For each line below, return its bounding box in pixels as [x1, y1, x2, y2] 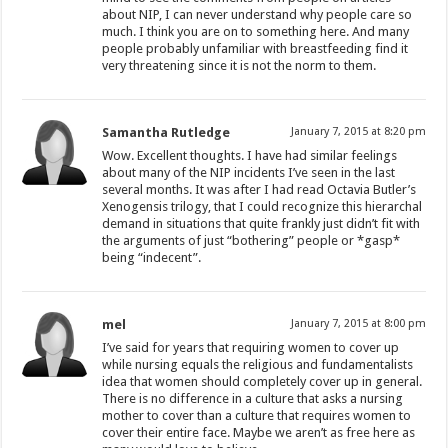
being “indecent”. [102, 249, 202, 265]
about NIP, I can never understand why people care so [102, 6, 413, 22]
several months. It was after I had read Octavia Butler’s [102, 181, 417, 197]
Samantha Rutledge [102, 124, 231, 140]
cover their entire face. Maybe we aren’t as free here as [102, 424, 416, 440]
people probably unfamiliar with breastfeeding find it [102, 40, 409, 56]
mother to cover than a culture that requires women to [102, 407, 412, 423]
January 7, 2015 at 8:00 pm [290, 316, 426, 330]
